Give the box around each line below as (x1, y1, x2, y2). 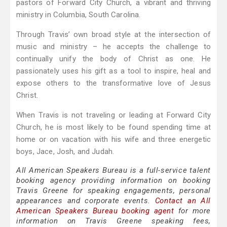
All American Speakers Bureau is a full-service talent (16, 166, 211, 175)
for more (174, 206, 211, 216)
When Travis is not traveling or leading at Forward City (16, 110, 211, 120)
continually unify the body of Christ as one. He (16, 54, 211, 64)
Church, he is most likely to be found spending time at (16, 123, 211, 132)
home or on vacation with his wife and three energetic (16, 135, 211, 144)
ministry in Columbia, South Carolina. (16, 10, 141, 20)
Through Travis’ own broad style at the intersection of (16, 30, 211, 40)
